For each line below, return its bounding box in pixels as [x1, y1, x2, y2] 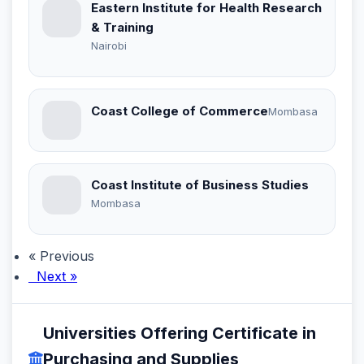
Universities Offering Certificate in [43, 323, 316, 343]
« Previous [28, 247, 94, 264]
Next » [28, 267, 77, 284]
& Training [91, 19, 154, 35]
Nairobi [91, 38, 127, 52]
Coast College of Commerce [91, 103, 268, 119]
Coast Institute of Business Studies [91, 176, 309, 193]
